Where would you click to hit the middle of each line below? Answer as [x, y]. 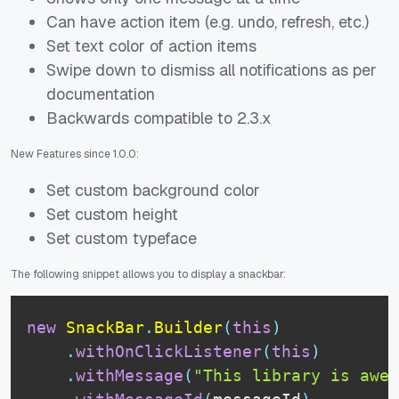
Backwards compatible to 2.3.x [159, 118]
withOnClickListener [169, 352]
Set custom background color [153, 190]
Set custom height [112, 214]
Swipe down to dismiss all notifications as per [212, 69]
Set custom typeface [122, 238]
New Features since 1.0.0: [75, 154]
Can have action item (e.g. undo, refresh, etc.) [208, 21]
